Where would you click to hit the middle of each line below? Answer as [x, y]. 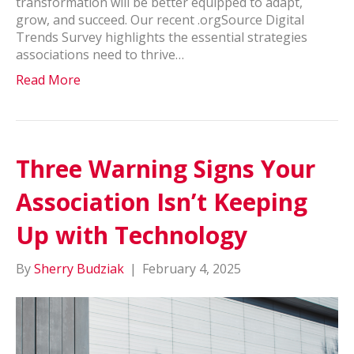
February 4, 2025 [192, 269]
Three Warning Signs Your [166, 169]
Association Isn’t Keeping [162, 202]
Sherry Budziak [79, 269]
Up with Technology [135, 235]
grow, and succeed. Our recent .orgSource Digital [160, 20]
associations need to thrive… [100, 55]
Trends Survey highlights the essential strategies [162, 37]
